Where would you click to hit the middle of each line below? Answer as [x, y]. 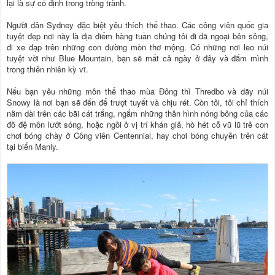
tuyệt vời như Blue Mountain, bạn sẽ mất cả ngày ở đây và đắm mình [137, 58]
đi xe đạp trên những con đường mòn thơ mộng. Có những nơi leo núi [137, 47]
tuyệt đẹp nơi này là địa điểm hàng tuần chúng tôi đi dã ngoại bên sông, [137, 36]
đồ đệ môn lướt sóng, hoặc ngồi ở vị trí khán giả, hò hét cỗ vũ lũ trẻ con [137, 125]
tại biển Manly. [33, 147]
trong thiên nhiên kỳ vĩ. [48, 69]
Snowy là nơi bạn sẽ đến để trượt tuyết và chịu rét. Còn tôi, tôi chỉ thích [137, 103]
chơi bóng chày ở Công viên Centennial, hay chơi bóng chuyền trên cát [137, 136]
